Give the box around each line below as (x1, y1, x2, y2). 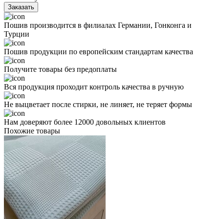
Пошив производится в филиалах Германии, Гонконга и (4, 21, 192, 29)
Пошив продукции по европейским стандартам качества (4, 47, 193, 56)
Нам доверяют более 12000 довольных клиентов (4, 117, 166, 126)
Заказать (8, 3, 34, 11)
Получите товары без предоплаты (4, 65, 117, 73)
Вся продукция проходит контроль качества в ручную (4, 82, 184, 91)
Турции (4, 29, 29, 38)
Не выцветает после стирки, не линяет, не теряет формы (4, 100, 192, 109)
